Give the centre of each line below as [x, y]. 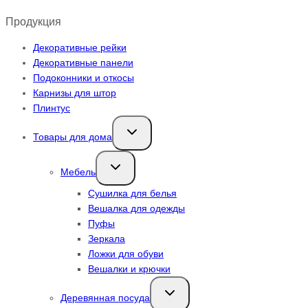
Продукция [33, 21]
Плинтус [52, 108]
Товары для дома [73, 136]
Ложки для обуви [126, 253]
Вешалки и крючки [129, 268]
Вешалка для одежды [136, 208]
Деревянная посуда [105, 297]
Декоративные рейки [80, 47]
